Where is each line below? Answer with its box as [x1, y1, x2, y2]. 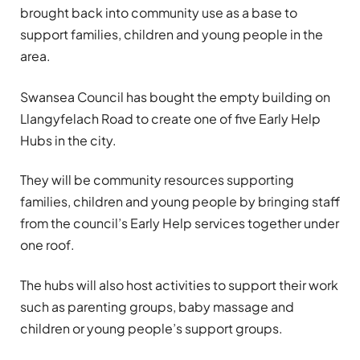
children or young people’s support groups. [20, 319, 283, 337]
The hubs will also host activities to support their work [20, 276, 338, 293]
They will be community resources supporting [20, 171, 294, 189]
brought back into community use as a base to [20, 4, 297, 21]
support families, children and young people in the [20, 26, 323, 43]
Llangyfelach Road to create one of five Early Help [20, 109, 321, 127]
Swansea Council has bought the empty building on [20, 88, 330, 105]
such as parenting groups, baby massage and [20, 297, 294, 315]
